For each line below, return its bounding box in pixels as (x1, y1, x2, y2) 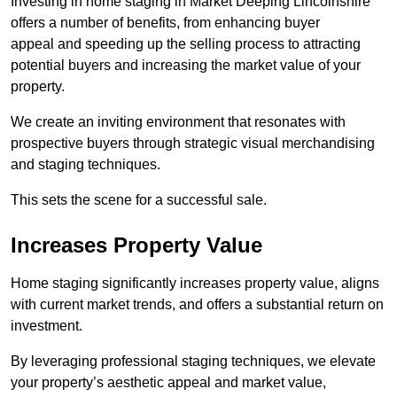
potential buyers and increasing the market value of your (11, 58, 361, 74)
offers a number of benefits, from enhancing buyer (11, 15, 320, 31)
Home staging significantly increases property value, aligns (11, 276, 379, 292)
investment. (11, 318, 82, 334)
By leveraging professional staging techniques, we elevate (11, 354, 376, 370)
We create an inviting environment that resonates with (11, 114, 346, 130)
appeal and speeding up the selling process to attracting (11, 36, 361, 52)
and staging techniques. (11, 157, 160, 173)
